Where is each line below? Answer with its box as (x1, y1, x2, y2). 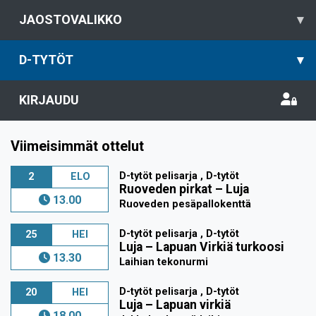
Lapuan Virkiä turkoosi (156, 240, 285, 254)
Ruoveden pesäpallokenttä (119, 198, 252, 210)
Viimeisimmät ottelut (11, 138, 144, 154)
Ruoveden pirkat (119, 182, 213, 196)
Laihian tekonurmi (119, 256, 209, 268)
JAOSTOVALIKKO (19, 12, 122, 27)
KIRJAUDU (19, 92, 79, 107)
